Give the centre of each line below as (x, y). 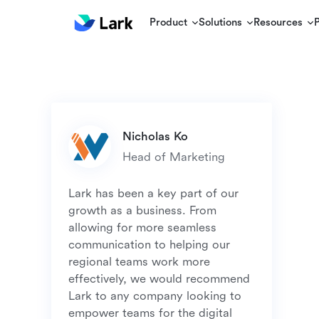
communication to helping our (149, 245)
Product (169, 22)
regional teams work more (139, 262)
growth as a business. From (142, 210)
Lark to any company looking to (155, 296)
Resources (278, 22)
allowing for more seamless (142, 228)
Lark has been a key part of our (153, 193)
